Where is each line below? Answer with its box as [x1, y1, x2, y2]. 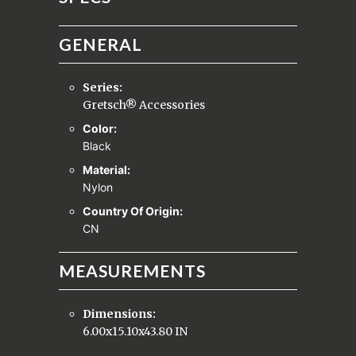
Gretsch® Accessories [83, 97, 205, 112]
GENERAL [59, 33, 142, 54]
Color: [83, 121, 119, 135]
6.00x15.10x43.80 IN [83, 323, 188, 339]
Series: [83, 79, 122, 95]
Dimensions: [83, 306, 156, 321]
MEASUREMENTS [59, 260, 206, 281]
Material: [83, 162, 133, 176]
